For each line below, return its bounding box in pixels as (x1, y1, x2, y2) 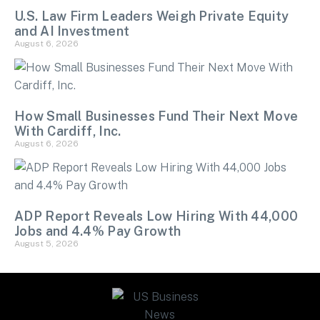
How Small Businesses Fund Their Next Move (14, 108, 299, 124)
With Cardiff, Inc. (14, 123, 121, 139)
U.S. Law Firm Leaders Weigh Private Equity (14, 8, 289, 24)
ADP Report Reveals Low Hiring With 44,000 (14, 208, 299, 224)
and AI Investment (14, 23, 130, 39)
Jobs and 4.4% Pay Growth (14, 223, 181, 239)
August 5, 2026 (14, 238, 79, 249)
